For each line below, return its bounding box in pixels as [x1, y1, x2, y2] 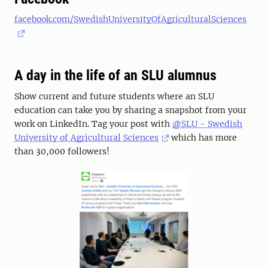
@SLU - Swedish [172, 118, 242, 130]
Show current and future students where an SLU [14, 91, 214, 102]
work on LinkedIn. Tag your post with [14, 118, 172, 130]
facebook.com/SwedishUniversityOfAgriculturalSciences [14, 14, 246, 25]
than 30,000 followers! [14, 146, 109, 157]
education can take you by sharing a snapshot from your [14, 105, 246, 116]
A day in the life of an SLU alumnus [14, 67, 217, 84]
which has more [169, 132, 237, 144]
